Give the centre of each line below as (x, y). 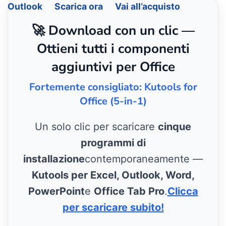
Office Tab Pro (129, 191)
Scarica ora (79, 7)
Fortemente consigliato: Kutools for (113, 87)
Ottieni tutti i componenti (113, 49)
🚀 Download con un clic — (113, 31)
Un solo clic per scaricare (96, 127)
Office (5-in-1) (113, 101)
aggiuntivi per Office (113, 67)
